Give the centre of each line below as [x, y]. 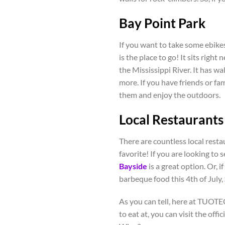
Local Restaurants [171, 119]
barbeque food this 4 [155, 178]
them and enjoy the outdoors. [170, 94]
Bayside [133, 166]
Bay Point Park [162, 23]
